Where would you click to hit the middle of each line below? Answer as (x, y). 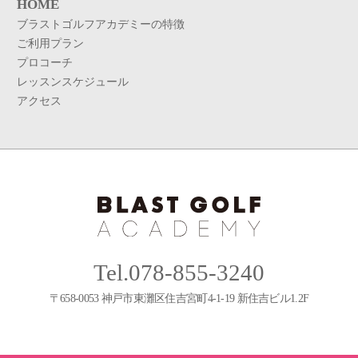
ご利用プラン (50, 43)
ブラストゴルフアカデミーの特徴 (100, 24)
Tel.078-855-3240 (179, 272)
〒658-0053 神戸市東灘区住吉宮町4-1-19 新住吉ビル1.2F (179, 298)
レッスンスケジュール (72, 81)
